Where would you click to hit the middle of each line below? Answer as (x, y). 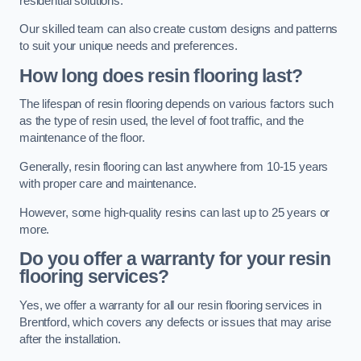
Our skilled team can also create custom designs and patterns (179, 29)
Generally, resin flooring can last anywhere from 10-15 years (174, 166)
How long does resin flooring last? (161, 75)
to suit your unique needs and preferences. (129, 46)
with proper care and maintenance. (108, 183)
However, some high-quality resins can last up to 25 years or (175, 212)
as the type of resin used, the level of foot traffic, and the (162, 121)
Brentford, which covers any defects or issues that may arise (176, 322)
